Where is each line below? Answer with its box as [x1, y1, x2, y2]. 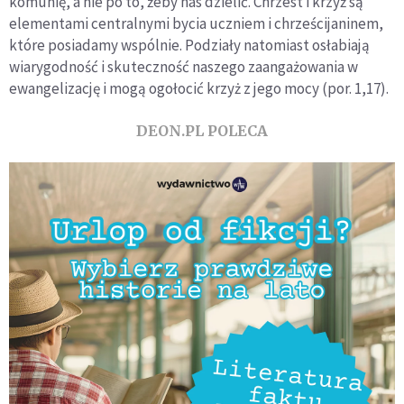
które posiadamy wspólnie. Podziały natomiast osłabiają [9, 34, 370, 55]
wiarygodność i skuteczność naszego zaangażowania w [9, 56, 358, 77]
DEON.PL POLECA [136, 121, 268, 140]
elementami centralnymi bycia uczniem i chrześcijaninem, [9, 13, 383, 33]
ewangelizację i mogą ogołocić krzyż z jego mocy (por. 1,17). [9, 78, 389, 98]
